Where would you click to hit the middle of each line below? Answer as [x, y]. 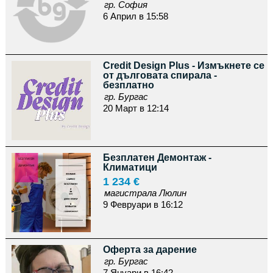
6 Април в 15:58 [135, 16]
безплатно [128, 85]
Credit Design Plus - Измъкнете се [183, 66]
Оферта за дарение [150, 250]
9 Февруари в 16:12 [143, 204]
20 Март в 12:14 [136, 108]
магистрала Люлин [145, 193]
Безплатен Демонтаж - [157, 158]
